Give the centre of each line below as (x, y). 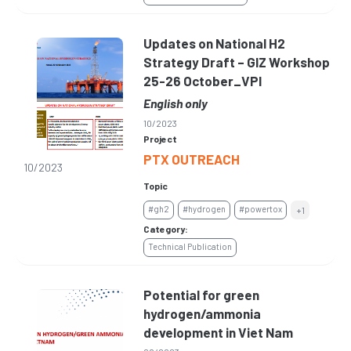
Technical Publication (190, 247)
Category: (166, 229)
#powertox (261, 209)
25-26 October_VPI (203, 81)
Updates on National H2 (215, 43)
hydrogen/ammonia (203, 314)
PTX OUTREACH (192, 159)
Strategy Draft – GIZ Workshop (237, 62)
